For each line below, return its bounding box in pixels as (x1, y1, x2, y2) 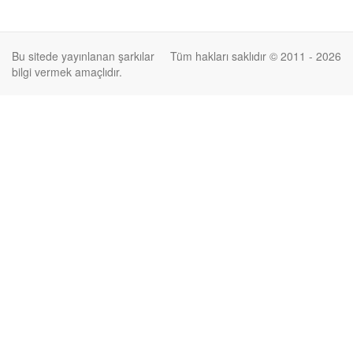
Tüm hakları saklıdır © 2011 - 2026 (170, 48, 341, 64)
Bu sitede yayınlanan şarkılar (12, 48, 154, 64)
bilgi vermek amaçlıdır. (12, 64, 122, 80)
